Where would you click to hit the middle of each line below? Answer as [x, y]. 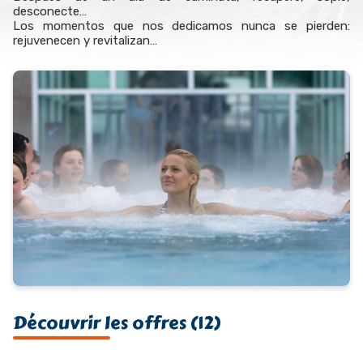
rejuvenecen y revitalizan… [85, 41]
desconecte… [50, 11]
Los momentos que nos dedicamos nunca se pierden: [181, 26]
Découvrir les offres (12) [117, 324]
